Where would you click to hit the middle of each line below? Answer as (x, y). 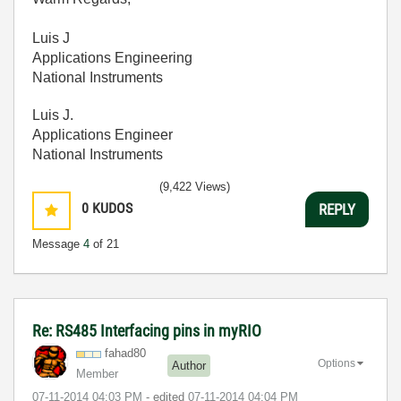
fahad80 (125, 353)
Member (97, 374)
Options (337, 363)
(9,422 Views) (195, 187)
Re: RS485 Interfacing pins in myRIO (147, 331)
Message (58, 244)
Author (189, 365)
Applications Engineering (112, 58)
